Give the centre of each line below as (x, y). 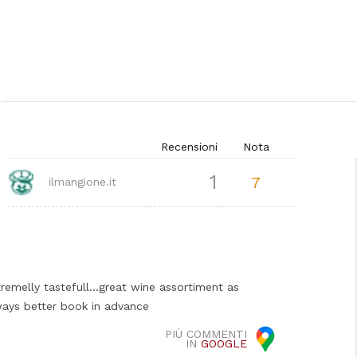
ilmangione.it (80, 181)
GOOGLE (224, 343)
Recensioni (189, 147)
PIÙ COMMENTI (206, 333)
